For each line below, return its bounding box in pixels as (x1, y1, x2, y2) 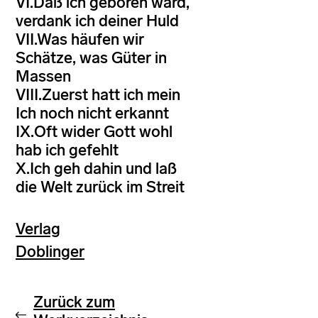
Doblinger (16, 241, 84, 261)
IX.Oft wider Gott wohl (16, 122, 172, 141)
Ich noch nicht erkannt (16, 104, 169, 123)
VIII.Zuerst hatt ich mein (16, 85, 180, 104)
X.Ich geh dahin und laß (16, 159, 177, 178)
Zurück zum (33, 292, 115, 312)
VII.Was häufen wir (16, 30, 144, 49)
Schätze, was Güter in (16, 48, 167, 67)
